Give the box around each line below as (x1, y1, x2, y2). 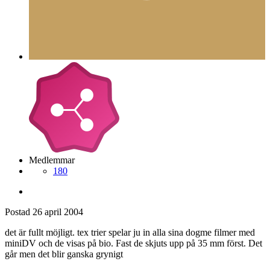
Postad (5, 207, 33, 218)
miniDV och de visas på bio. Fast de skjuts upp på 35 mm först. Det (5, 238, 262, 249)
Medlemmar (29, 155, 75, 166)
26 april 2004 (33, 207, 83, 218)
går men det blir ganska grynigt (5, 249, 123, 260)
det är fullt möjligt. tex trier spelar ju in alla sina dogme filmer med (5, 227, 255, 238)
